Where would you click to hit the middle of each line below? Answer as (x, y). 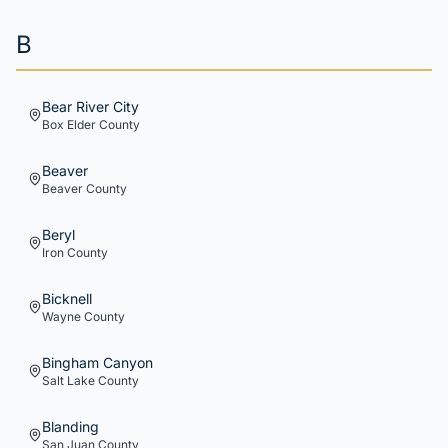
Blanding (70, 426)
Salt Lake (68, 380)
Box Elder (69, 124)
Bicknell (67, 298)
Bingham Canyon (97, 362)
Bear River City (90, 106)
